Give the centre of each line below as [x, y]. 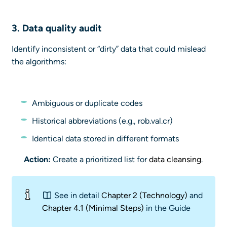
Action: [37, 160]
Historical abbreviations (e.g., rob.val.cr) [102, 121]
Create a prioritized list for [100, 160]
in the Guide [167, 208]
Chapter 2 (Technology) [144, 196]
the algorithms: [39, 62]
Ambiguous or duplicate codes [87, 103]
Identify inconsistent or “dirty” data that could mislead [109, 49]
